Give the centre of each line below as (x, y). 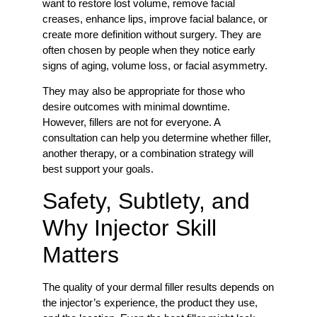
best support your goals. (99, 169)
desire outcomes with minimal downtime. (136, 107)
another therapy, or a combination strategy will (148, 154)
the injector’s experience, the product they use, (150, 302)
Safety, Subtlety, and (146, 201)
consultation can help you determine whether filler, (157, 138)
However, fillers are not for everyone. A (131, 122)
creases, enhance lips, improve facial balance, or (155, 19)
